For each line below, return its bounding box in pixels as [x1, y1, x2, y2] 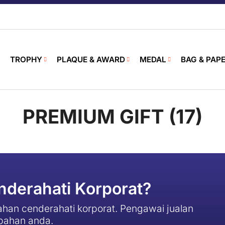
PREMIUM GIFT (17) [23, 105, 202, 128]
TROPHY [10, 55, 42, 64]
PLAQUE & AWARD [57, 55, 125, 64]
